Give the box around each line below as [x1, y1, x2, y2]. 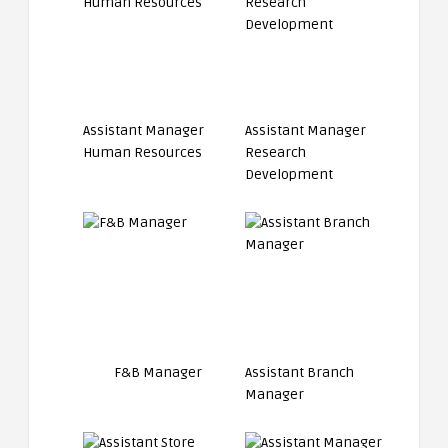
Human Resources [82, 144, 202, 161]
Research [245, 144, 307, 161]
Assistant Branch [245, 364, 355, 381]
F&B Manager [113, 364, 202, 381]
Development [245, 166, 334, 183]
